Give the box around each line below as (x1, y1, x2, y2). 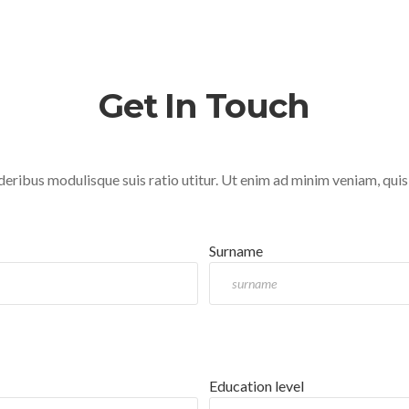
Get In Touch (98, 86, 309, 126)
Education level (209, 377, 305, 394)
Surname (209, 242, 264, 259)
